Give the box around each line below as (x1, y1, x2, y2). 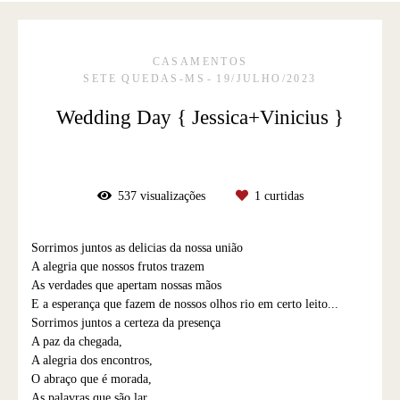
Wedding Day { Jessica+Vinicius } (56, 105, 344, 129)
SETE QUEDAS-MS (83, 72, 205, 86)
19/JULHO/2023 (216, 72, 317, 86)
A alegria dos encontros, (31, 354, 153, 368)
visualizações (136, 189, 209, 204)
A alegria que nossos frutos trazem (31, 260, 204, 274)
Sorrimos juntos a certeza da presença (31, 316, 221, 330)
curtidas (260, 189, 304, 204)
